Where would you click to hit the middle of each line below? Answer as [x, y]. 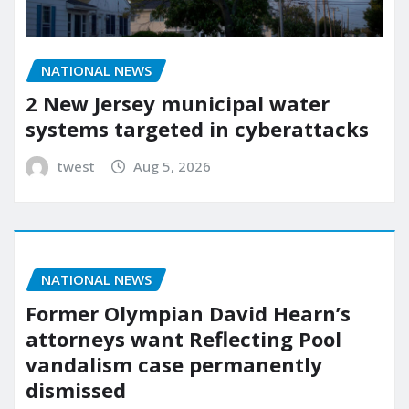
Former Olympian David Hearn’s [188, 313]
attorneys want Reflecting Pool [184, 338]
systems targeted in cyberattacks [197, 129]
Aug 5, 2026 [173, 167]
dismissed [76, 389]
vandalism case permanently [174, 364]
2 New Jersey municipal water [178, 104]
